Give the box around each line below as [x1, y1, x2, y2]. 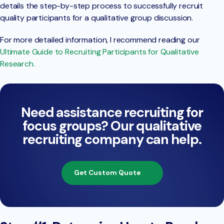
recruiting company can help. [22, 130, 201, 148]
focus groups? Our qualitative [22, 116, 201, 134]
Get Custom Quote [73, 168, 140, 177]
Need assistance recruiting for [20, 103, 203, 121]
